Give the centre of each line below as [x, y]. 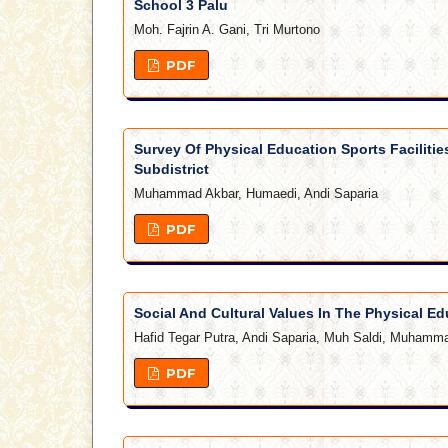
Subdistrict [171, 169]
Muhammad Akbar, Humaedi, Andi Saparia [256, 194]
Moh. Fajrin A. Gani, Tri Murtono [227, 30]
